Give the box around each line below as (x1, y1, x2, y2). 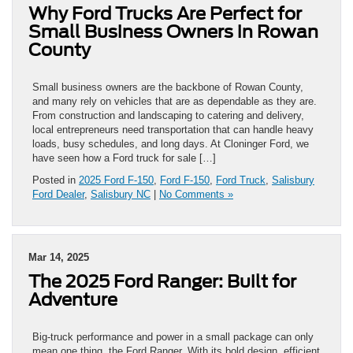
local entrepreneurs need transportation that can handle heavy (32, 123, 314, 136)
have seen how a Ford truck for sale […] (32, 151, 216, 164)
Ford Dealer (32, 188, 84, 200)
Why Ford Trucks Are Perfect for (28, 2, 302, 24)
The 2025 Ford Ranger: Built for (28, 270, 296, 292)
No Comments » (159, 188, 233, 200)
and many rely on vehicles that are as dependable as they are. (32, 95, 317, 107)
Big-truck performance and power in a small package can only (32, 330, 314, 343)
